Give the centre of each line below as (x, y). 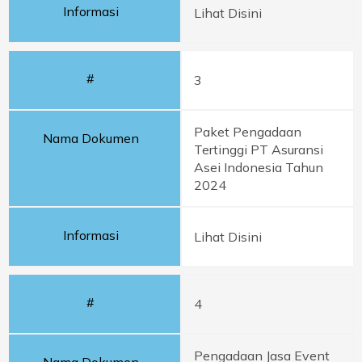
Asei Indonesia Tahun (259, 167)
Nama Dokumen (90, 138)
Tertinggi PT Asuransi (259, 149)
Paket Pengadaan (248, 132)
